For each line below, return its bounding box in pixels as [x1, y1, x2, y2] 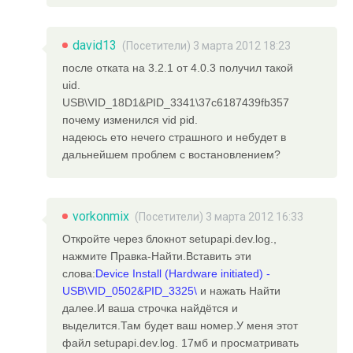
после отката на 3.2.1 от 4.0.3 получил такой [62, 61, 294, 75]
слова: [62, 267, 96, 281]
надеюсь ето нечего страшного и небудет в [62, 131, 287, 144]
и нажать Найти [200, 284, 281, 298]
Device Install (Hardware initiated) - [95, 267, 271, 281]
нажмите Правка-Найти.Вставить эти [62, 250, 252, 263]
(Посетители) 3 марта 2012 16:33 [135, 210, 304, 224]
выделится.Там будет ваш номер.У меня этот [62, 319, 299, 333]
